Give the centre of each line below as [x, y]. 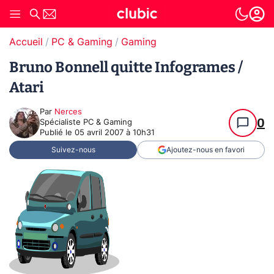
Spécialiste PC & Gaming [86, 123]
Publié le [57, 133]
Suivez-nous [73, 150]
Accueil [26, 42]
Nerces [68, 112]
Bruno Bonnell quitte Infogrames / [126, 67]
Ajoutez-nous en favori [205, 150]
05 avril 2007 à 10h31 [115, 133]
